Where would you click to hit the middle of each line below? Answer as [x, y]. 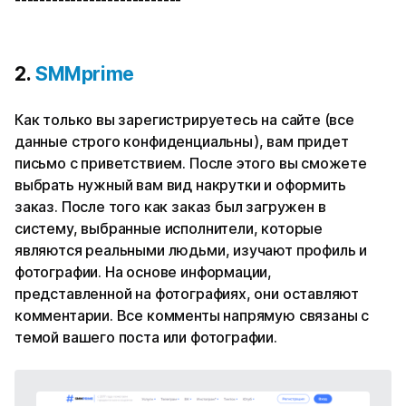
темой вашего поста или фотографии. [146, 337]
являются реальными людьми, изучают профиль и [191, 250]
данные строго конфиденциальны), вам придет [182, 141]
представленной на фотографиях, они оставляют [187, 294]
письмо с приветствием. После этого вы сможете [191, 163]
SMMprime [82, 74]
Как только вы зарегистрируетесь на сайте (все [184, 120]
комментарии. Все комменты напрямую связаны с [192, 315]
